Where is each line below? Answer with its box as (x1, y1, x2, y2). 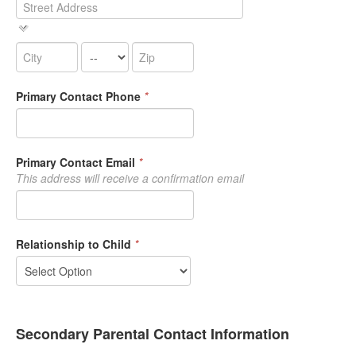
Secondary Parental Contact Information (16, 323, 289, 344)
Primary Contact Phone (16, 87, 141, 104)
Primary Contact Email (16, 153, 135, 170)
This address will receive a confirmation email (16, 169, 244, 186)
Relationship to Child (16, 235, 131, 252)
